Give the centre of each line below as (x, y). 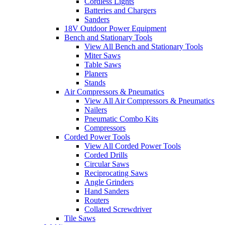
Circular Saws (107, 164)
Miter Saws (102, 56)
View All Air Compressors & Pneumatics (149, 101)
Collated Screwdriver (118, 209)
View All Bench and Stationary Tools (144, 47)
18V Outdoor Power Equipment (115, 29)
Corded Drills (106, 155)
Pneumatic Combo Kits (121, 119)
